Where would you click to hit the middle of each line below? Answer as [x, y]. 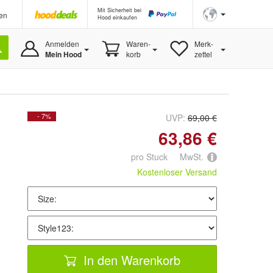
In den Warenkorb [130, 260]
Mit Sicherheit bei [119, 10]
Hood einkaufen [117, 17]
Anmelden [62, 44]
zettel [203, 54]
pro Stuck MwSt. [167, 157]
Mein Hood [63, 54]
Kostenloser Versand [177, 172]
